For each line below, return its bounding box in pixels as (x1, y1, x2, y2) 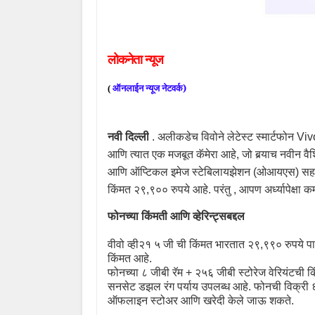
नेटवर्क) (162, 82, 186, 94)
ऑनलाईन (112, 82, 143, 94)
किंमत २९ (108, 183, 146, 195)
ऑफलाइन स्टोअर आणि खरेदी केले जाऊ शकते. (108, 294, 294, 307)
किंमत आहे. (108, 252, 152, 264)
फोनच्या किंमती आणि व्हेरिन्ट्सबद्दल (108, 210, 245, 222)
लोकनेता (108, 51, 143, 67)
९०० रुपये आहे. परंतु (149, 183, 233, 195)
